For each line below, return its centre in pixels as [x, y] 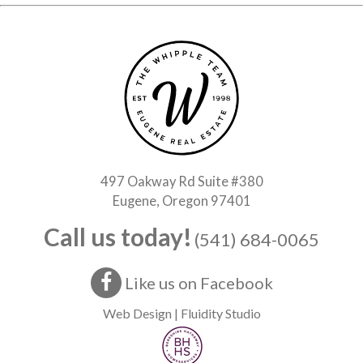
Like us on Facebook [197, 282]
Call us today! [118, 236]
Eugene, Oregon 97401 [181, 201]
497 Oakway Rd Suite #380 [181, 181]
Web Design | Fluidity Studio [181, 313]
